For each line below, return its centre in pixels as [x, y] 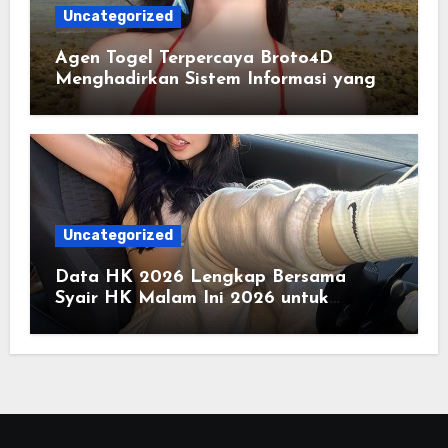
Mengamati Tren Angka [156, 320]
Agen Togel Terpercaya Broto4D [193, 58]
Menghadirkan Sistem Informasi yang [215, 79]
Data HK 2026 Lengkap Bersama [200, 278]
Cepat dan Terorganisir [153, 100]
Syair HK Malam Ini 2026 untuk [191, 299]
